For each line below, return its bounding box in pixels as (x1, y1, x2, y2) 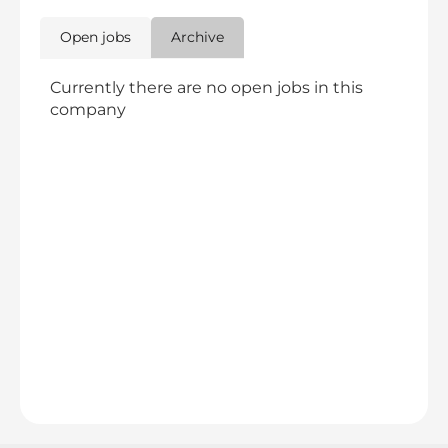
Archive (171, 28, 224, 47)
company (50, 100, 126, 120)
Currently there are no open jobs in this (50, 78, 363, 98)
